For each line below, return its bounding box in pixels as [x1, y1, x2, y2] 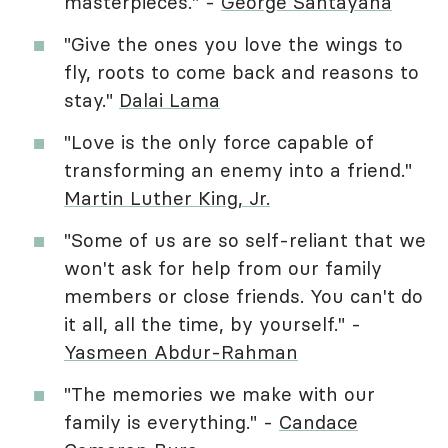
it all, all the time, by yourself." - [64, 311, 361, 336]
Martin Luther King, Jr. [64, 185, 270, 210]
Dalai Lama [119, 87, 220, 112]
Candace [279, 409, 358, 434]
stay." [64, 87, 119, 112]
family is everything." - [64, 409, 279, 434]
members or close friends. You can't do [64, 283, 423, 308]
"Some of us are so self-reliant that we [64, 227, 426, 252]
